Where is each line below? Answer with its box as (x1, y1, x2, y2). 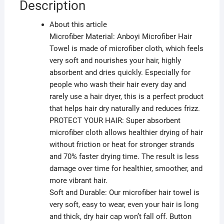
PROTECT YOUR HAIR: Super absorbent (49, 116, 180, 125)
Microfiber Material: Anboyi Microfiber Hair (49, 32, 192, 41)
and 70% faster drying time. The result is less (49, 152, 199, 161)
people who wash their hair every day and (49, 80, 186, 89)
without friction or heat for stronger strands (49, 140, 194, 149)
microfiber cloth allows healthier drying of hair (49, 128, 203, 137)
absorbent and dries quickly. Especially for (49, 68, 190, 77)
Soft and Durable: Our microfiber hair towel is (49, 188, 199, 197)
